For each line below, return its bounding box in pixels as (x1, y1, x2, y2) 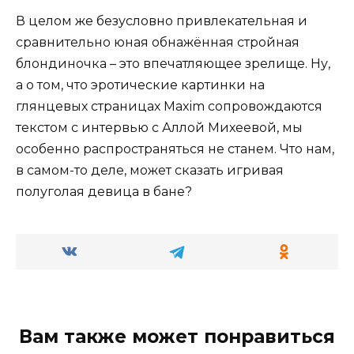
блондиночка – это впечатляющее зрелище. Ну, (16, 55, 330, 71)
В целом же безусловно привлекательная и (16, 13, 307, 28)
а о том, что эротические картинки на (16, 77, 265, 92)
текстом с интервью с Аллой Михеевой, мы (16, 119, 303, 135)
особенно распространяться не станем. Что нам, (16, 141, 334, 156)
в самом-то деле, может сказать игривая (16, 162, 284, 178)
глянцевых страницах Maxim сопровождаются (16, 98, 322, 114)
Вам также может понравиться (19, 325, 335, 348)
